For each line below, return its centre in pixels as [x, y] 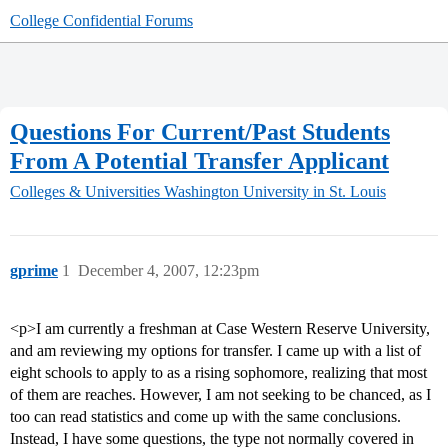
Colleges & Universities [85, 192]
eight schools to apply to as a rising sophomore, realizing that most [218, 373]
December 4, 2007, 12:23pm [168, 271]
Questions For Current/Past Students [200, 131]
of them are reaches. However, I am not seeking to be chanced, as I [220, 395]
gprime [34, 271]
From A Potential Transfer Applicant [199, 160]
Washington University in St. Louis [275, 192]
